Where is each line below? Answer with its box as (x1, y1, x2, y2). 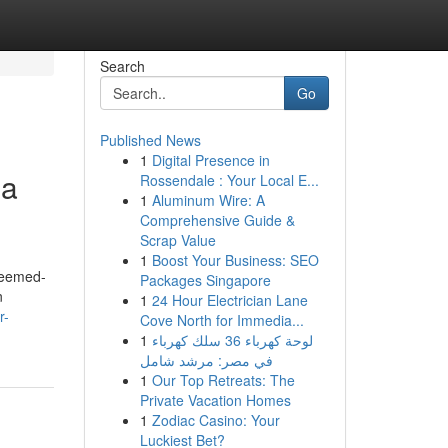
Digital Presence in (151, 150, 270, 170)
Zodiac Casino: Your (151, 410, 280, 430)
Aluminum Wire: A (151, 190, 265, 210)
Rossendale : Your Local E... (139, 170, 319, 190)
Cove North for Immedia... (139, 310, 304, 330)
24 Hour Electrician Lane (151, 290, 308, 310)
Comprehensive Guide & (139, 210, 295, 230)
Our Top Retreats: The (151, 370, 295, 390)
